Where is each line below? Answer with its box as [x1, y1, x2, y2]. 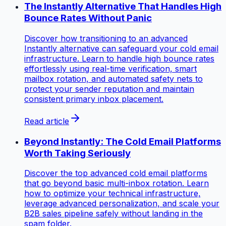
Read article [24, 116, 69, 126]
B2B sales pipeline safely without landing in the [24, 208, 203, 219]
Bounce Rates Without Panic [24, 12, 152, 24]
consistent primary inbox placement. [24, 93, 163, 104]
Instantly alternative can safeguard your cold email [24, 43, 218, 53]
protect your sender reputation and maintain [24, 83, 194, 94]
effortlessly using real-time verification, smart [24, 63, 197, 74]
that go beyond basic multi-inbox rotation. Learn [24, 178, 209, 189]
